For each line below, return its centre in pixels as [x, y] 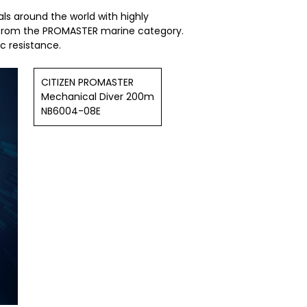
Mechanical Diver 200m [98, 96]
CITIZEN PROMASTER [88, 82]
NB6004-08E [71, 111]
